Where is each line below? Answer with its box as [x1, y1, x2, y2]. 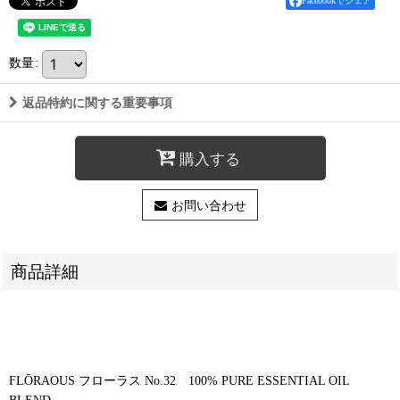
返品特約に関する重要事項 [22, 96, 172, 110]
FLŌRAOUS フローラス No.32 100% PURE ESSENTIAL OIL [9, 373, 349, 387]
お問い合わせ [171, 199, 246, 212]
